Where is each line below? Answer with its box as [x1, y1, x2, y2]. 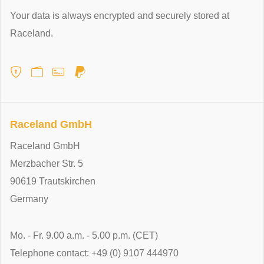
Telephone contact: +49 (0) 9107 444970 [10, 248, 179, 259]
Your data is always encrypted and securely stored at [10, 11, 229, 21]
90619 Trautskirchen [10, 176, 95, 187]
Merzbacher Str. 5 [10, 159, 83, 169]
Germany [10, 194, 48, 204]
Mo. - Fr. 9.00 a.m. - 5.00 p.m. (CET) [10, 230, 158, 241]
